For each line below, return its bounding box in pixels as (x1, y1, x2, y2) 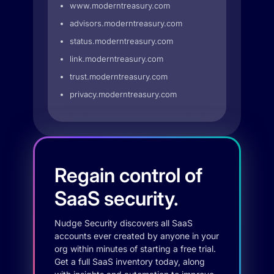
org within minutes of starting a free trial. (54, 243, 216, 254)
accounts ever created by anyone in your (54, 231, 219, 241)
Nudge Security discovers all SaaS (54, 218, 193, 228)
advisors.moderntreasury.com (70, 18, 182, 28)
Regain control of (54, 163, 202, 187)
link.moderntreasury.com (70, 54, 163, 64)
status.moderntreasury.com (70, 36, 173, 46)
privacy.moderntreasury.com (70, 89, 177, 99)
